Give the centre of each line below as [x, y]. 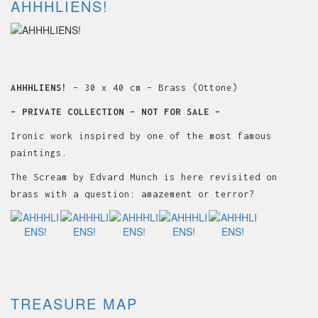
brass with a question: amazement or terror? [133, 194]
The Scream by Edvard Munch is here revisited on [144, 177]
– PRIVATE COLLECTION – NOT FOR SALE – [116, 111]
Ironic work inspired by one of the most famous [141, 136]
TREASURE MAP [74, 303]
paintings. [39, 153]
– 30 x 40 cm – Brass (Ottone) [155, 87]
